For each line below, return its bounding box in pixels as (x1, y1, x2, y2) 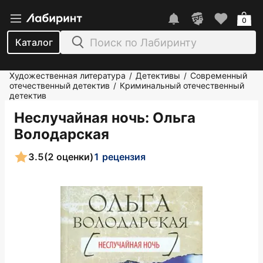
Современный (190, 70, 247, 80)
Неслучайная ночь (14, 109, 145, 126)
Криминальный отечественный (120, 80, 244, 90)
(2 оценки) (44, 150, 93, 163)
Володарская (14, 126, 109, 143)
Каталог (15, 36, 53, 48)
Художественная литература (9, 70, 126, 80)
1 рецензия (93, 150, 146, 163)
